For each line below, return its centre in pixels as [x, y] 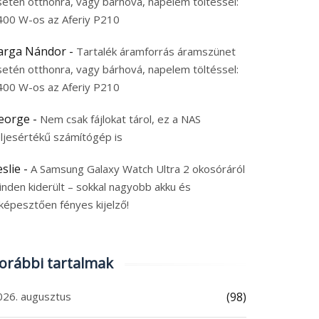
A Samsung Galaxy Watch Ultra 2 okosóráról [138, 169]
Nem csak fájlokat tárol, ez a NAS [120, 119]
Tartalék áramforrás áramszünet [156, 51]
